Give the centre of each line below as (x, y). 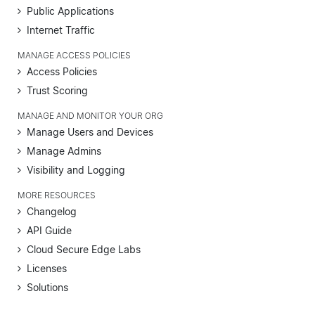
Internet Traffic (61, 30)
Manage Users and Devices (90, 131)
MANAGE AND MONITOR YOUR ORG (90, 116)
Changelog (52, 211)
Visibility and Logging (76, 169)
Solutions (47, 287)
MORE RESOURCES (57, 195)
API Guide (49, 230)
